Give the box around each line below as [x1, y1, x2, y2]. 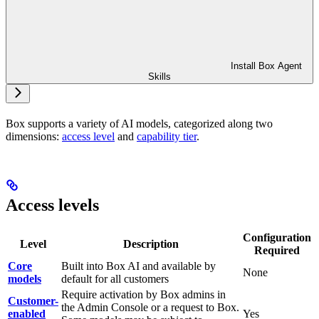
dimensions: [6, 130, 62, 142]
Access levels [6, 195, 99, 214]
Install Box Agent [231, 60, 302, 71]
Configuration [243, 231, 311, 244]
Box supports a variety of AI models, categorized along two [6, 117, 273, 130]
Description [122, 237, 179, 250]
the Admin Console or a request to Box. [61, 300, 239, 313]
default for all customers [61, 272, 169, 285]
